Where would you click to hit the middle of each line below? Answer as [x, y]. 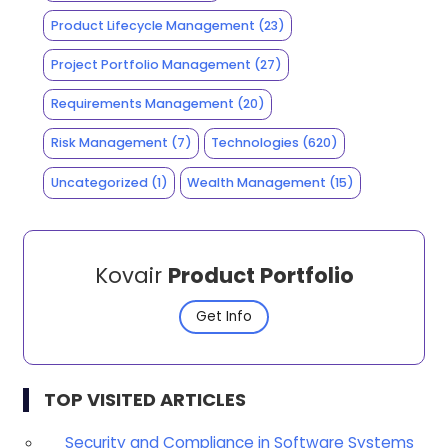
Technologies [255, 143]
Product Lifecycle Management [152, 25]
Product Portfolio [260, 275]
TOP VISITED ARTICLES [144, 399]
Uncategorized [99, 182]
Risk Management [109, 143]
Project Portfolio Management [150, 64]
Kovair [131, 275]
